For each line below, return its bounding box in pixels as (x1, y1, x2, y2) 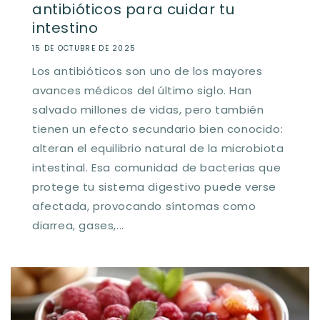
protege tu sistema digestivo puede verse (32, 179, 277, 194)
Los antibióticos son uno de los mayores (32, 63, 263, 79)
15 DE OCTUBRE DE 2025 (32, 42, 136, 54)
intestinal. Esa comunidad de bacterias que (32, 159, 281, 175)
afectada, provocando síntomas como (32, 198, 256, 214)
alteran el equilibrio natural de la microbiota (32, 140, 284, 156)
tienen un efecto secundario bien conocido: (32, 121, 284, 136)
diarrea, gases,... (32, 217, 124, 233)
